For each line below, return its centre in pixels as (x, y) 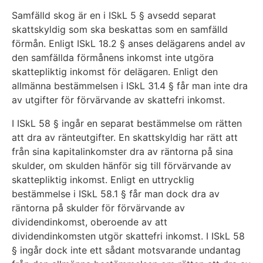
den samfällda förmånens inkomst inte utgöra (113, 58)
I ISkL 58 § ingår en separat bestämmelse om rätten (127, 124)
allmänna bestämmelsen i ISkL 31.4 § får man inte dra (130, 86)
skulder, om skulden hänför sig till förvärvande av (122, 166)
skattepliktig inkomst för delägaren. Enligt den (115, 72)
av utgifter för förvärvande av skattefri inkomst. (118, 100)
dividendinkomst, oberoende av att (90, 222)
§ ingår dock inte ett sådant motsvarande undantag (126, 250)
